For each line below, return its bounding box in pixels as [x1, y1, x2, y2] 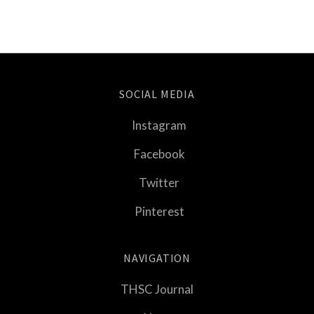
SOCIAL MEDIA [119, 86, 195, 101]
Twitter [139, 175, 179, 190]
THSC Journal [121, 281, 193, 296]
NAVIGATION [123, 250, 191, 265]
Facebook [133, 146, 185, 161]
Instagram [132, 117, 186, 132]
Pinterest [134, 203, 184, 219]
